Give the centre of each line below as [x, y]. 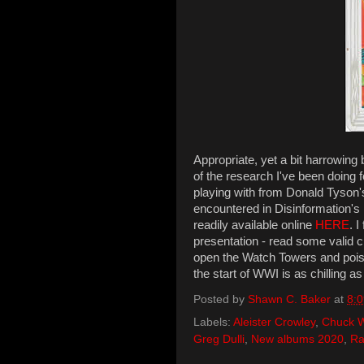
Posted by [221, 300]
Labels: [213, 322]
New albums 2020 [297, 339]
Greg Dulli [219, 339]
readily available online [254, 225]
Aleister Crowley [274, 322]
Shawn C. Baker [289, 300]
